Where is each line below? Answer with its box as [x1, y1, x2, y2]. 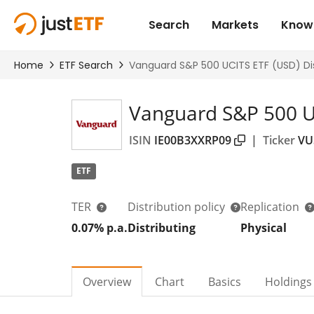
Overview [83, 273, 131, 289]
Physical [240, 219, 287, 235]
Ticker [263, 132, 295, 148]
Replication [240, 198, 302, 214]
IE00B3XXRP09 [154, 132, 231, 148]
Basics [208, 273, 241, 289]
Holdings [265, 273, 312, 289]
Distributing [128, 219, 196, 235]
